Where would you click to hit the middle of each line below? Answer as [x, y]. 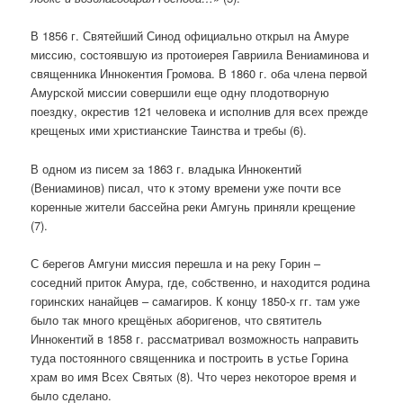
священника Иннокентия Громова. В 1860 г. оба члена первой [199, 74]
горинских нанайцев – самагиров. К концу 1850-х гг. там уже [196, 300]
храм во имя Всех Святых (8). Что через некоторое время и [194, 376]
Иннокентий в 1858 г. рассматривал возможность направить [195, 338]
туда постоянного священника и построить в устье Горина [190, 357]
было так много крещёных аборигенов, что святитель [177, 319]
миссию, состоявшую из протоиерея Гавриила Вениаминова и [200, 55]
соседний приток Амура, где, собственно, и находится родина [201, 282]
